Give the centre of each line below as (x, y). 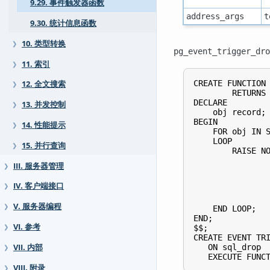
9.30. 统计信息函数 (63, 24)
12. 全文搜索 (44, 84)
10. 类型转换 (44, 43)
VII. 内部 (28, 247)
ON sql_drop (227, 247)
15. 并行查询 (44, 145)
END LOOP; (225, 208)
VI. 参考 (27, 227)
